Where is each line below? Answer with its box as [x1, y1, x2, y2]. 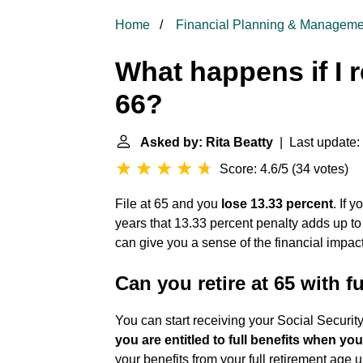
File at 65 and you [115, 197, 221, 211]
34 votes [296, 162, 344, 176]
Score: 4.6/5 [220, 162, 288, 176]
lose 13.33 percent [221, 197, 333, 211]
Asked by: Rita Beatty [140, 135, 273, 149]
